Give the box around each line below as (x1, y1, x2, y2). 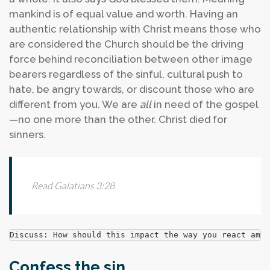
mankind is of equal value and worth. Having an (9, 8, 238, 20)
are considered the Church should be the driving (9, 38, 243, 50)
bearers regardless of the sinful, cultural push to (9, 68, 243, 80)
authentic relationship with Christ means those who (9, 23, 261, 35)
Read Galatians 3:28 (31, 180, 115, 191)
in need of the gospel (151, 98, 259, 110)
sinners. (9, 128, 46, 140)
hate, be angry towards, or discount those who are (9, 83, 254, 95)
